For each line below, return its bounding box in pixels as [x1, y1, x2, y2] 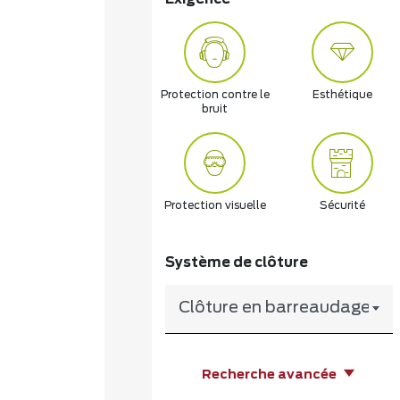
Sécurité [319, 200, 365, 212]
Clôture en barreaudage [178, 300, 371, 317]
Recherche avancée [201, 368, 339, 381]
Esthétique [312, 89, 372, 101]
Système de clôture [164, 255, 308, 270]
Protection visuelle [163, 200, 266, 212]
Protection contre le [160, 89, 270, 101]
